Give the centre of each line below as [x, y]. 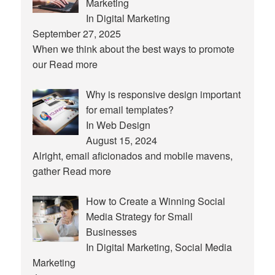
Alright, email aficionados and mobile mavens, [133, 155]
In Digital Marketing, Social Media [159, 247]
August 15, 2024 [122, 140]
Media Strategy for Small [140, 216]
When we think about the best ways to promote [134, 48]
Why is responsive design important [164, 94]
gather [48, 171]
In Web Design [118, 125]
